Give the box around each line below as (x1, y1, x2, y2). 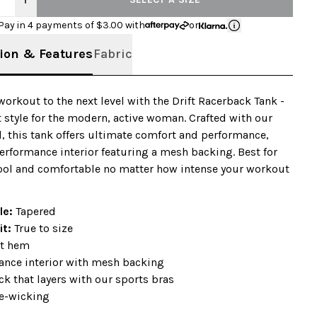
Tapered (16, 204, 56, 218)
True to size (14, 221, 73, 235)
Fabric (93, 46, 132, 62)
